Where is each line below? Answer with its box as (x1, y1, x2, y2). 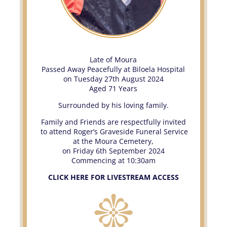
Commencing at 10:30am (71, 155, 156, 165)
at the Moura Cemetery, (73, 136, 154, 146)
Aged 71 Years (89, 83, 138, 93)
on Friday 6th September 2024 (62, 145, 165, 156)
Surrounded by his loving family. (58, 100, 169, 110)
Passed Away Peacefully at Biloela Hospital (42, 64, 185, 74)
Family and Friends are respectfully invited (41, 117, 186, 127)
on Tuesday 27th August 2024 (63, 73, 164, 84)
